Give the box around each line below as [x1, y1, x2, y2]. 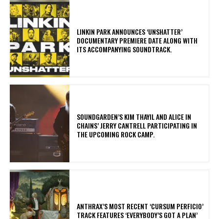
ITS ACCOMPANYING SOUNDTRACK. [77, 44, 175, 54]
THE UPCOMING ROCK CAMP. [77, 129, 158, 139]
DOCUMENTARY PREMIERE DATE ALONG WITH [77, 35, 198, 45]
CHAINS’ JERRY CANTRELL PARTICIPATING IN [77, 120, 197, 131]
